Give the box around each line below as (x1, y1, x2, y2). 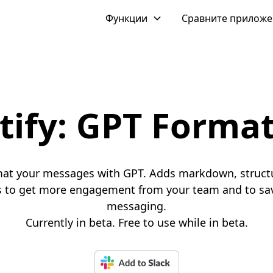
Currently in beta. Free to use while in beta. (25, 215, 248, 230)
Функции (105, 12, 148, 25)
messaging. (107, 199, 166, 213)
